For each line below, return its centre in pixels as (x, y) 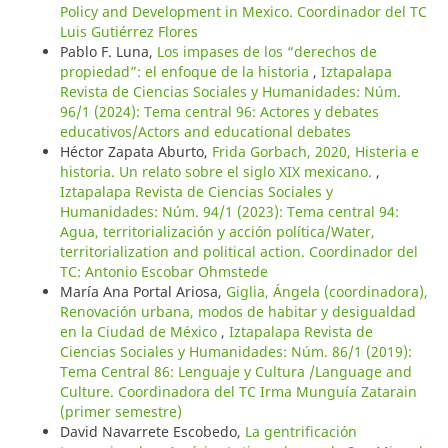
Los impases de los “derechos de (266, 51)
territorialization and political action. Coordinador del (238, 251)
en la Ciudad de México (140, 331)
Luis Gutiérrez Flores (128, 31)
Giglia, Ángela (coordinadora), (326, 291)
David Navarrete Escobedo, (152, 431)
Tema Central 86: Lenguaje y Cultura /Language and (235, 371)
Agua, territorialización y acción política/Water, (217, 231)
